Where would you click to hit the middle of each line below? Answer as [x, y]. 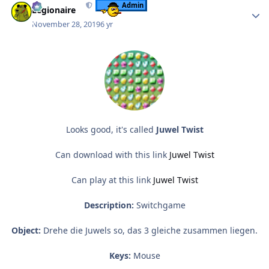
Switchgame [159, 205]
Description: [109, 205]
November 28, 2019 [66, 25]
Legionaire [54, 10]
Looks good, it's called [111, 130]
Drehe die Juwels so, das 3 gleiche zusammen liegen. [149, 231]
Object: [26, 231]
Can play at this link [112, 180]
